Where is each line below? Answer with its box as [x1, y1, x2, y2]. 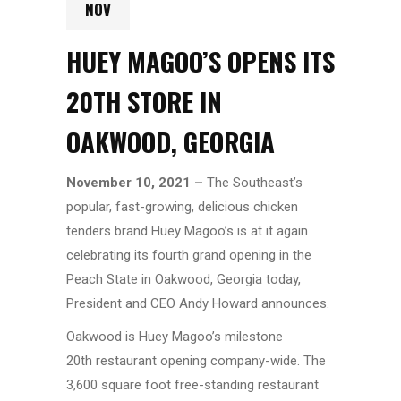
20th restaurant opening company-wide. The [66, 352, 326, 369]
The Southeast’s [207, 174, 303, 191]
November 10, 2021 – [66, 174, 207, 191]
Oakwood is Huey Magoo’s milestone [66, 328, 283, 345]
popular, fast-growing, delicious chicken [66, 198, 298, 215]
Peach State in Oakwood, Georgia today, [66, 270, 301, 287]
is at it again [237, 222, 308, 239]
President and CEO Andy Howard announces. [66, 294, 329, 311]
